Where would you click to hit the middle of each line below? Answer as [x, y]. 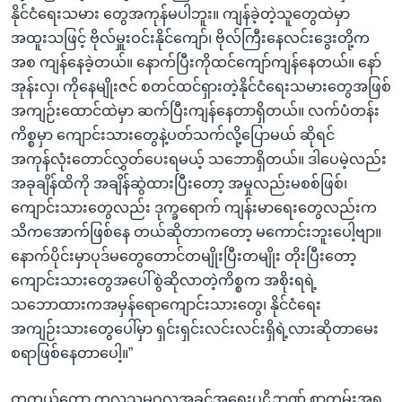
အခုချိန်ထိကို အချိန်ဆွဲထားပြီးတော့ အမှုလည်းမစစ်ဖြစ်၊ [179, 183]
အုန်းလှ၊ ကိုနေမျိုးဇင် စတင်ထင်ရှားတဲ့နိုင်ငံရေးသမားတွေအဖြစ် [201, 86]
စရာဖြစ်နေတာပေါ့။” [72, 353]
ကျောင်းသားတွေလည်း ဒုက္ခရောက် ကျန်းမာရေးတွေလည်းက [194, 207]
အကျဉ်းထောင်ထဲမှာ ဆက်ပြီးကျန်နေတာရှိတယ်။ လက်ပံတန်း [195, 110]
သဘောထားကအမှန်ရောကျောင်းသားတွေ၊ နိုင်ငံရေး [166, 304]
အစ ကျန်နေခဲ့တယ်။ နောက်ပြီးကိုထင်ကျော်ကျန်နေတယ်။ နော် [196, 62]
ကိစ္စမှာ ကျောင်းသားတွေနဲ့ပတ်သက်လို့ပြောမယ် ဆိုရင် [173, 135]
